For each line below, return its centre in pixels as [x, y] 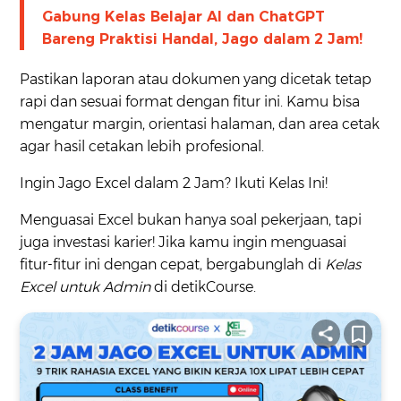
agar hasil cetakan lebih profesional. [142, 147]
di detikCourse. [204, 287]
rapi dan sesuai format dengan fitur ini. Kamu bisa [190, 102]
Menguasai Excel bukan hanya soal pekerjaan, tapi [191, 220]
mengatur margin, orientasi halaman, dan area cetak [200, 124]
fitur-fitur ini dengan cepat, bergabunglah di [173, 265]
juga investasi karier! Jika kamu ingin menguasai [183, 243]
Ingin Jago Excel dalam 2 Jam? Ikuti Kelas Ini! [174, 183]
